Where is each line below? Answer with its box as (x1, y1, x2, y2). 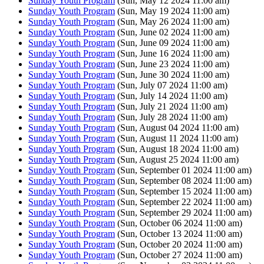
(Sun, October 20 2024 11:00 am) (115, 239, 242, 249)
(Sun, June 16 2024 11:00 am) (115, 48, 229, 58)
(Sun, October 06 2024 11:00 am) (115, 217, 242, 228)
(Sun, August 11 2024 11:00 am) (115, 133, 238, 143)
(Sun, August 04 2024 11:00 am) (115, 122, 239, 133)
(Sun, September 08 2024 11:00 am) (115, 175, 252, 186)
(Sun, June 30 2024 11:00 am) (115, 69, 229, 80)
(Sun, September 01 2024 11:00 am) (115, 164, 252, 175)
